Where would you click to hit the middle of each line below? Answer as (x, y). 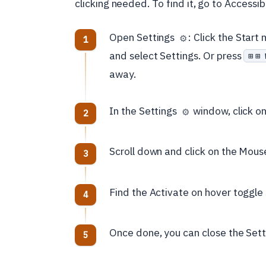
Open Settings (143, 37)
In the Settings (145, 110)
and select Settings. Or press (177, 55)
